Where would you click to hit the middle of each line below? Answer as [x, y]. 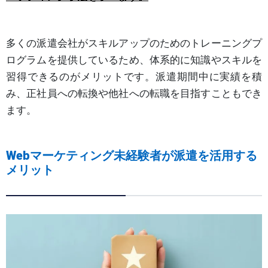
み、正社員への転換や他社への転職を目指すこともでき [134, 94]
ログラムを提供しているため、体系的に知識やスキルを [134, 60]
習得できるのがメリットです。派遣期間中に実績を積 [134, 77]
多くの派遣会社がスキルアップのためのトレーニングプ [134, 43]
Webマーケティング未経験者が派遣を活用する [132, 156]
